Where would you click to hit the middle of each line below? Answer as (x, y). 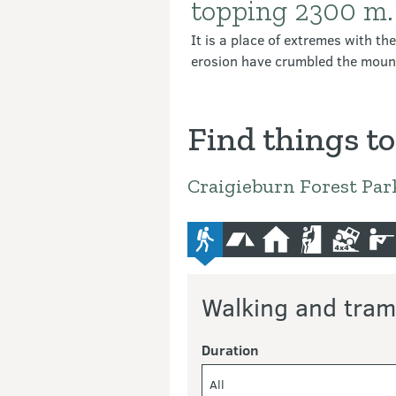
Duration (230, 350)
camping (266, 231)
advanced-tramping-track (284, 231)
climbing (336, 231)
